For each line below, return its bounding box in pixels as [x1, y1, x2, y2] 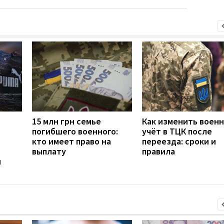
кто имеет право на [32, 135, 111, 147]
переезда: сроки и [142, 135, 216, 147]
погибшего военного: [32, 125, 118, 137]
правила [142, 145, 175, 157]
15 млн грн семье [32, 115, 101, 127]
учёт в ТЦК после [142, 125, 212, 137]
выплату [32, 145, 66, 157]
